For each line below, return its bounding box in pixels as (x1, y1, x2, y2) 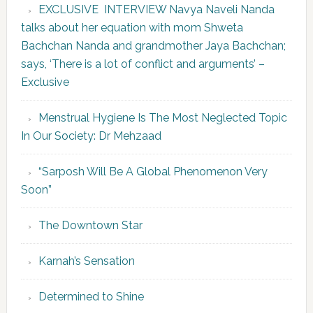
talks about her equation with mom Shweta (20, 21, 243, 35)
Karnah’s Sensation (38, 254, 135, 268)
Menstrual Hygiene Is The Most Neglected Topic (38, 111, 287, 125)
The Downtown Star (38, 219, 143, 233)
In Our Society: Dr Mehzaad (20, 129, 164, 143)
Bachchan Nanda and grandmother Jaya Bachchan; (20, 39, 286, 53)
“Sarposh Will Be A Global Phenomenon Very (38, 165, 268, 179)
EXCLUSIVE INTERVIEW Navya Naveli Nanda (38, 3, 275, 17)
